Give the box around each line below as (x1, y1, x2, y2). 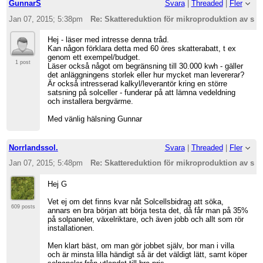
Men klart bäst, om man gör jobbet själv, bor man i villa (48, 241, 235, 251)
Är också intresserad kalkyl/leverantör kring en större (48, 79, 228, 89)
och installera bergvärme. (48, 97, 134, 106)
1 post (15, 59, 31, 66)
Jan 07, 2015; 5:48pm (8, 159, 83, 168)
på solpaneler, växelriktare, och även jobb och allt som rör (48, 215, 244, 224)
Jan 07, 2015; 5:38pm (8, 14, 83, 23)
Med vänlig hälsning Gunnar (48, 114, 143, 124)
